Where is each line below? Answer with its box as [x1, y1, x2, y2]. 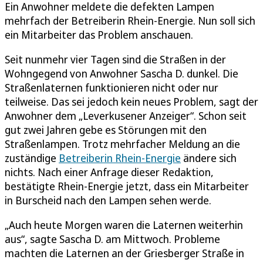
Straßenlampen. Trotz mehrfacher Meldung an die [5, 136, 240, 151]
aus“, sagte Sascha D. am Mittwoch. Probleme [5, 231, 220, 246]
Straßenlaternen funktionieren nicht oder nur [5, 80, 218, 95]
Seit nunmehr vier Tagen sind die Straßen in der [5, 52, 226, 66]
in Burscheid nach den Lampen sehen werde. [5, 193, 211, 207]
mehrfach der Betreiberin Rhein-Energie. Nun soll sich [5, 13, 255, 28]
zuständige [5, 150, 59, 165]
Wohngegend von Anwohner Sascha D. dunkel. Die [5, 66, 238, 80]
